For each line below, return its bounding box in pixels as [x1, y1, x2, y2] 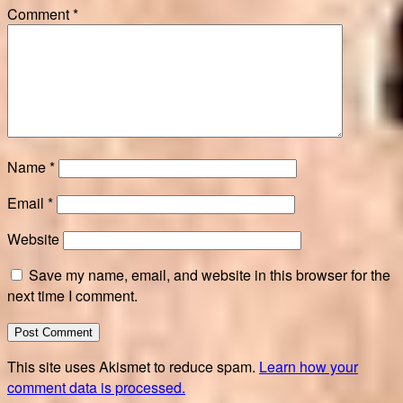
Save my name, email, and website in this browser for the [29, 264, 390, 286]
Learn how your [259, 356, 358, 378]
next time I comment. [7, 285, 138, 307]
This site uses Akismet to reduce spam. [7, 356, 259, 378]
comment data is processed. [7, 377, 185, 399]
